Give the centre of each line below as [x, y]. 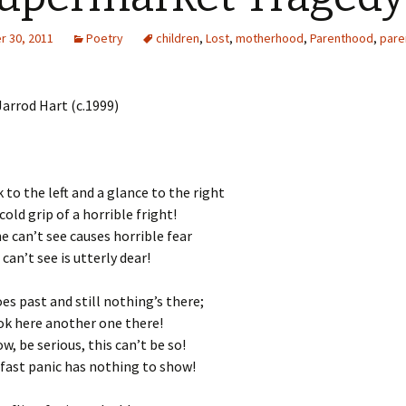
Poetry [105, 38]
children [178, 38]
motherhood [270, 38]
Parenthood [342, 38]
